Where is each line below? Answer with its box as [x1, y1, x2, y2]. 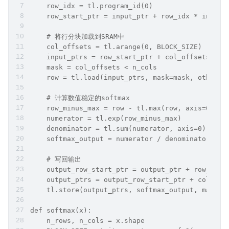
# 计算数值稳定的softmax [30, 94, 130, 102]
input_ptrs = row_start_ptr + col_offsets [30, 53, 210, 61]
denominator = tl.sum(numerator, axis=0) [30, 125, 206, 132]
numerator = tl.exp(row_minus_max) [30, 114, 181, 122]
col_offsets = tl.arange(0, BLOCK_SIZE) [30, 43, 202, 51]
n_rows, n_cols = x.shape [30, 217, 145, 224]
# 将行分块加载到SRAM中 [30, 33, 124, 40]
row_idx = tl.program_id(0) [30, 2, 153, 10]
